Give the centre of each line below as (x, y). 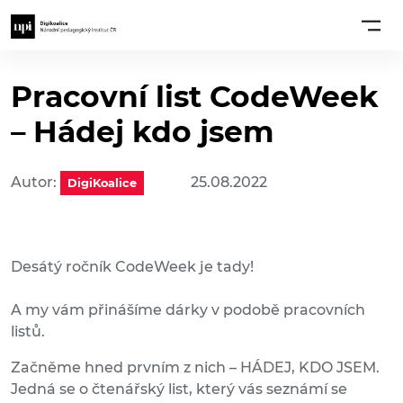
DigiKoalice (102, 184)
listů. (30, 332)
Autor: (36, 183)
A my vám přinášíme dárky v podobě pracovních (188, 310)
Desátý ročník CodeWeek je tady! (132, 267)
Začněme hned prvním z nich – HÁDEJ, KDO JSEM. (195, 368)
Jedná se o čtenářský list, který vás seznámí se (179, 390)
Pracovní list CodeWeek (195, 97)
